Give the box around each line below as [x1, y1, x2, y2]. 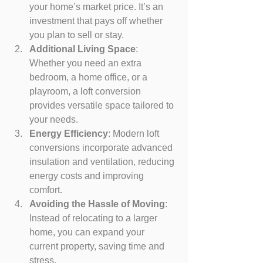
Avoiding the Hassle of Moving [29, 198, 165, 209]
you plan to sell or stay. [29, 29, 124, 40]
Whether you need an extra [29, 58, 144, 68]
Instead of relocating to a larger [29, 213, 160, 223]
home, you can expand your [29, 227, 147, 237]
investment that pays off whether [29, 15, 165, 26]
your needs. [29, 114, 78, 124]
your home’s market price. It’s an [29, 1, 166, 12]
